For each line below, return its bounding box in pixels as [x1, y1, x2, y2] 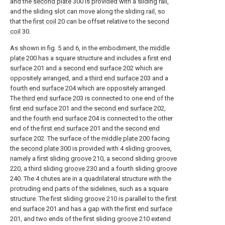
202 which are [122, 64, 163, 72]
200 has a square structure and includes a [25, 54, 148, 62]
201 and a [32, 64, 63, 72]
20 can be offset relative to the [56, 18, 147, 25]
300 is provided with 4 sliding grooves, [59, 145, 172, 152]
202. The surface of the [32, 135, 101, 142]
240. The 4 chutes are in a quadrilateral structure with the [10, 175, 171, 182]
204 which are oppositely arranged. [64, 84, 167, 92]
